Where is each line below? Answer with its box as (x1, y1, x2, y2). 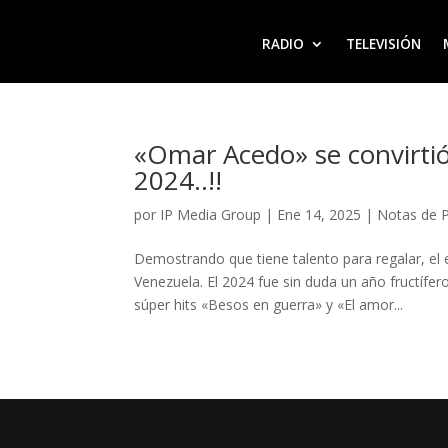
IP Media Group (160, 205, 262, 225)
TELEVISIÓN (345, 35, 421, 53)
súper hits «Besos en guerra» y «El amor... (134, 295, 404, 315)
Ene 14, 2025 (277, 205, 362, 225)
